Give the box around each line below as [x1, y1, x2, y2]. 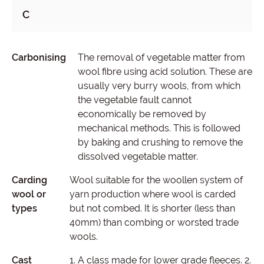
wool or [12, 189, 46, 200]
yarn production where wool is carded [69, 189, 236, 200]
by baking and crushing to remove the [78, 137, 243, 148]
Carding [12, 174, 47, 186]
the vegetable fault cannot [78, 94, 192, 105]
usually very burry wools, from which [78, 80, 240, 91]
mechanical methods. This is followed [78, 123, 240, 134]
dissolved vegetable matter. [78, 151, 198, 162]
